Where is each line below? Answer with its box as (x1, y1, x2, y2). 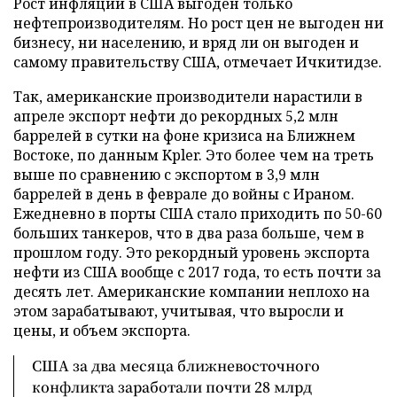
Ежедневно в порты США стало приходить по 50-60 (13, 203, 382, 223)
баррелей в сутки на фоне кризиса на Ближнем (13, 125, 355, 145)
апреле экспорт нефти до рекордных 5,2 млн (13, 105, 339, 126)
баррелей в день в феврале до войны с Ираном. (13, 183, 354, 204)
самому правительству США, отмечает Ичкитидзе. (13, 51, 382, 72)
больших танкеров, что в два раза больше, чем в (13, 222, 364, 243)
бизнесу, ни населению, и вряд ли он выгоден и (13, 32, 359, 52)
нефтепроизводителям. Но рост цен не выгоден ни (13, 12, 384, 33)
